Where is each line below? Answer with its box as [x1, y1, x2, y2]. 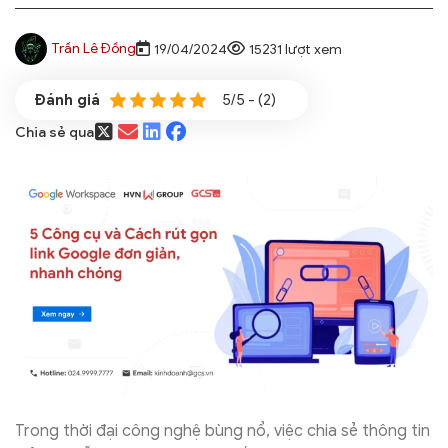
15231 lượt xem [249, 40, 342, 58]
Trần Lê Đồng [51, 40, 136, 58]
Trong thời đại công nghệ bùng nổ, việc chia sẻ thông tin [15, 420, 430, 441]
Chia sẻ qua [15, 123, 94, 141]
